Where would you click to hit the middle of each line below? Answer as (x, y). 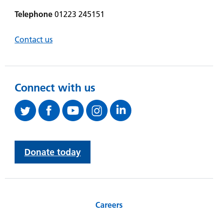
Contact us (34, 40)
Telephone (34, 14)
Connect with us (55, 88)
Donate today (53, 152)
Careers (109, 205)
